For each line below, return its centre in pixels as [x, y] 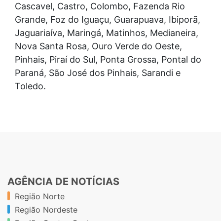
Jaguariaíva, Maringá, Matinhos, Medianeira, [107, 33]
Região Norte [40, 197]
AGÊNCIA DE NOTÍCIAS [63, 182]
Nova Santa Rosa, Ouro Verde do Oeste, [98, 46]
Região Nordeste [46, 210]
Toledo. [30, 86]
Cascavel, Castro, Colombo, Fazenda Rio [100, 6]
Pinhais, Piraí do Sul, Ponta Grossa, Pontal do [108, 60]
